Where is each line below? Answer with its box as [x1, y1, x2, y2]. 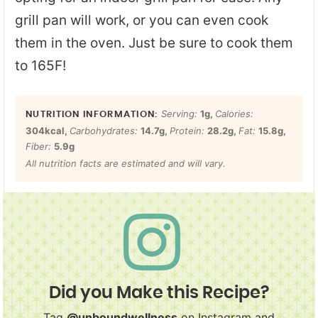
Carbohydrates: [70, 124, 141, 136]
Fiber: [26, 140, 54, 152]
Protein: [170, 124, 207, 136]
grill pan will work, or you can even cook [15, 11, 268, 28]
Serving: [160, 107, 200, 119]
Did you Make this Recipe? [49, 285, 269, 302]
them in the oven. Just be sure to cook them [15, 34, 293, 51]
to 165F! [15, 57, 70, 74]
